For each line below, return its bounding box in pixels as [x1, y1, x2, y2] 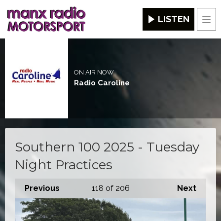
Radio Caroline [74, 78, 130, 88]
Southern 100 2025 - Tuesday [15, 139, 199, 155]
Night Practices [15, 156, 112, 173]
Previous [25, 183, 60, 193]
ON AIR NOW [74, 69, 114, 76]
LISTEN [158, 14, 189, 25]
